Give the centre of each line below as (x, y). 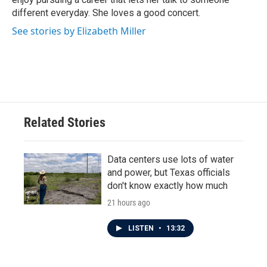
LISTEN (142, 228)
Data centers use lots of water (170, 159)
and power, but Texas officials (169, 173)
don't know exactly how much (167, 186)
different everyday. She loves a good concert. (106, 13)
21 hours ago (129, 203)
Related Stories (65, 122)
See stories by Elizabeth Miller (79, 31)
